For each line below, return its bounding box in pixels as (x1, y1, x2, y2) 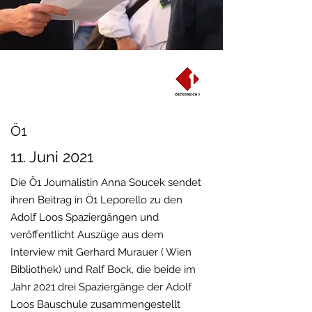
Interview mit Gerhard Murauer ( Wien (10, 246, 192, 258)
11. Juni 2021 (10, 148, 93, 166)
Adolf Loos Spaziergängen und (10, 211, 159, 224)
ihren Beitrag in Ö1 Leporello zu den (10, 194, 182, 206)
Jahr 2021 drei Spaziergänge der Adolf (10, 281, 192, 293)
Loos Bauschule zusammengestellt (10, 298, 180, 311)
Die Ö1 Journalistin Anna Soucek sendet (10, 176, 201, 189)
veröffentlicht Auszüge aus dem (10, 228, 164, 241)
